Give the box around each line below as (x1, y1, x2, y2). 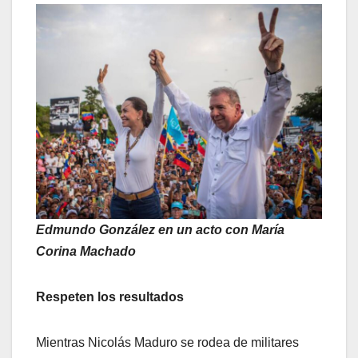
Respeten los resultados (36, 289, 184, 304)
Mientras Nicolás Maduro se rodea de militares (36, 335, 299, 349)
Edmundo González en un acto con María (36, 222, 284, 237)
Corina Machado (36, 244, 136, 258)
